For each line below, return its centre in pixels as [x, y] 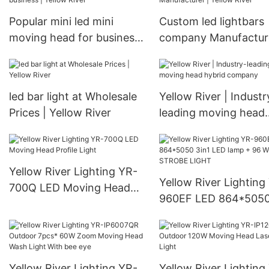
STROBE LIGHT [198, 231]
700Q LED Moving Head [70, 188]
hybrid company [200, 129]
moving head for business [74, 38]
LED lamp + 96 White [212, 215]
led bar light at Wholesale [73, 97]
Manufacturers [46, 11]
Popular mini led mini [61, 22]
